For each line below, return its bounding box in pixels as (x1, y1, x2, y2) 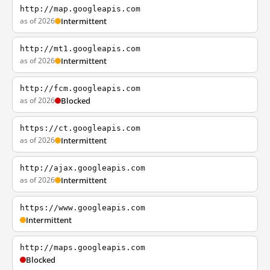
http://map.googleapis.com (20, 4, 140, 13)
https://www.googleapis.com (20, 203, 145, 212)
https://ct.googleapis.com (20, 124, 140, 133)
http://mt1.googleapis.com (20, 44, 140, 53)
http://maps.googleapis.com (20, 243, 145, 252)
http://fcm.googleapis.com (20, 84, 140, 93)
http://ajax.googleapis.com (20, 163, 145, 172)
